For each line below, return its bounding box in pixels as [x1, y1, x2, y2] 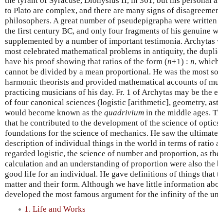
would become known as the [5, 108, 104, 117]
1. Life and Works [24, 204, 86, 214]
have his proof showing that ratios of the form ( [5, 56, 167, 66]
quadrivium [104, 108, 144, 117]
